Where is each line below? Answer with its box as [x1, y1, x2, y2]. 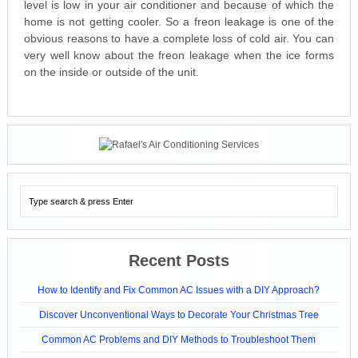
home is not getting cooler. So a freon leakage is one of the [23, 15, 335, 29]
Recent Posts [128, 252, 229, 270]
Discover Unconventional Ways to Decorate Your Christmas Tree [38, 309, 319, 321]
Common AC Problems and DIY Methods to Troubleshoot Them [42, 334, 316, 346]
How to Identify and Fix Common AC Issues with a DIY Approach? [38, 284, 320, 296]
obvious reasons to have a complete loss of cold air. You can [23, 32, 335, 46]
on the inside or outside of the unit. [23, 66, 199, 79]
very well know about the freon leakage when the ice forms [23, 49, 335, 62]
